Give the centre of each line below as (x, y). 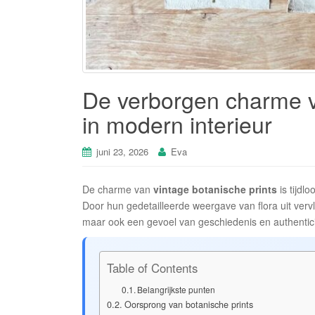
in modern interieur (177, 124)
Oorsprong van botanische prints (188, 305)
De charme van (118, 189)
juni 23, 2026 (122, 152)
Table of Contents (152, 268)
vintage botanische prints (215, 189)
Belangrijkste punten (176, 290)
